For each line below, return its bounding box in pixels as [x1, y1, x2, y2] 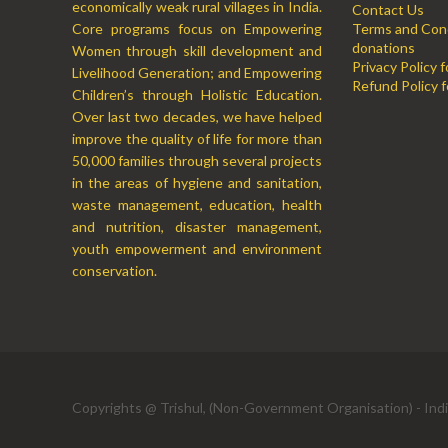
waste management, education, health [72, 196, 322, 214]
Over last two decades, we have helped [72, 108, 322, 126]
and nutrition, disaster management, [72, 218, 322, 236]
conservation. [72, 262, 157, 280]
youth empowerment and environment [72, 240, 322, 258]
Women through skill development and [72, 42, 322, 60]
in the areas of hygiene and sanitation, [72, 174, 322, 192]
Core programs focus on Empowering [72, 20, 322, 38]
